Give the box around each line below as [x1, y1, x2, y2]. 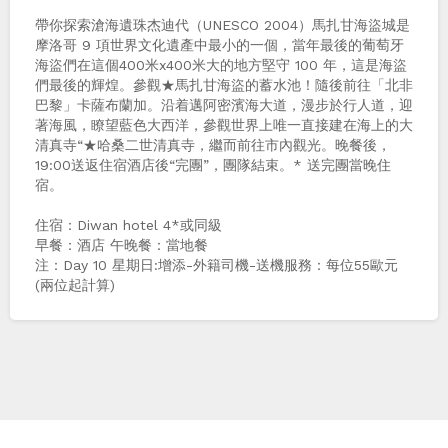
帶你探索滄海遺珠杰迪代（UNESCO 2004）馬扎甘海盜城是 [35, 16, 410, 33]
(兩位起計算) [35, 276, 115, 293]
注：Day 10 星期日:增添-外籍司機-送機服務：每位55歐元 [35, 256, 398, 273]
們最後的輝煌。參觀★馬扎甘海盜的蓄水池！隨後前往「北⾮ [35, 76, 413, 93]
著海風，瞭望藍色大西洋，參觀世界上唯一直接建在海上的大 [35, 116, 413, 133]
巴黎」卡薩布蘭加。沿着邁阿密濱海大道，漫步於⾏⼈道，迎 [35, 96, 413, 113]
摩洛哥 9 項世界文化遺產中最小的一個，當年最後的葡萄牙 [35, 36, 404, 53]
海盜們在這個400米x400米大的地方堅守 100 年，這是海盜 [35, 56, 407, 73]
